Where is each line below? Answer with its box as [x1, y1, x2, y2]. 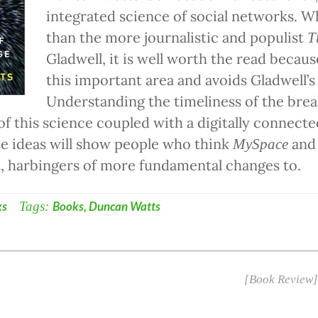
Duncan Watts [88, 199, 160, 214]
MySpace [233, 136, 288, 153]
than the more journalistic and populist [46, 28, 307, 47]
